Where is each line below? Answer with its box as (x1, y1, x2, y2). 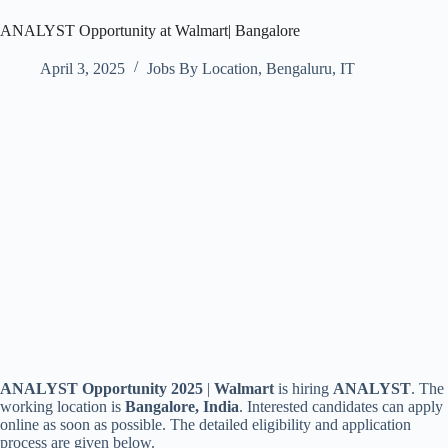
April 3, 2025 (40, 60, 125, 77)
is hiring (278, 380, 333, 397)
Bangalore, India (125, 398, 239, 415)
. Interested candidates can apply (239, 398, 443, 415)
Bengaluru (266, 60, 332, 77)
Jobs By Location (147, 60, 258, 77)
